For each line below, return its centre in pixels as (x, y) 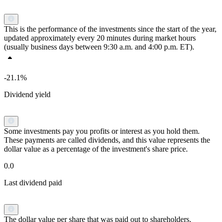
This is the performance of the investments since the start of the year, (110, 29)
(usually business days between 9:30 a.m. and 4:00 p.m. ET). (99, 47)
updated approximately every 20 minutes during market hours (100, 38)
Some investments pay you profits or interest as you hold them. (102, 131)
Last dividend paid (33, 183)
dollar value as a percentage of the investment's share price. (96, 149)
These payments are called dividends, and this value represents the (107, 140)
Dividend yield (27, 95)
